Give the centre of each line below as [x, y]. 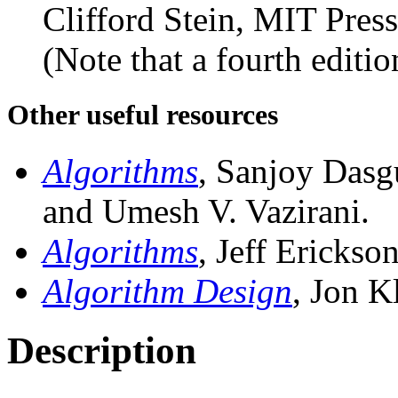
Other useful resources [143, 115]
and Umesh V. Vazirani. [206, 211]
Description [102, 351]
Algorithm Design [167, 291]
